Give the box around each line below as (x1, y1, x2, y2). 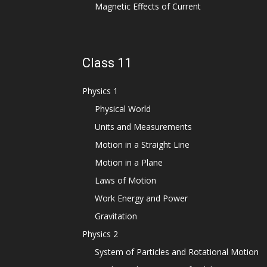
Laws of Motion (95, 175, 156, 186)
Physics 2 (82, 228, 118, 240)
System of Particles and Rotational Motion (95, 246, 259, 257)
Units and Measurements (95, 121, 192, 132)
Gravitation (95, 210, 137, 222)
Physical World (95, 103, 151, 114)
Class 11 (82, 55, 132, 70)
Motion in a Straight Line (95, 139, 190, 150)
